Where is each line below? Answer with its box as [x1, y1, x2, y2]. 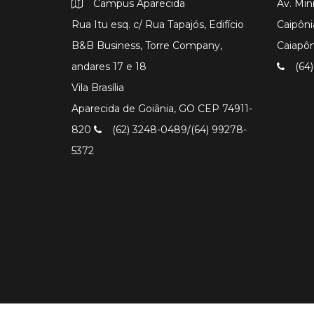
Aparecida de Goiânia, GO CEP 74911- [71, 102, 252, 116]
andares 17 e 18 [71, 60, 146, 74]
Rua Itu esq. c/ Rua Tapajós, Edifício [71, 18, 244, 32]
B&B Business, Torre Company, [71, 39, 222, 53]
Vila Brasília [71, 81, 124, 95]
